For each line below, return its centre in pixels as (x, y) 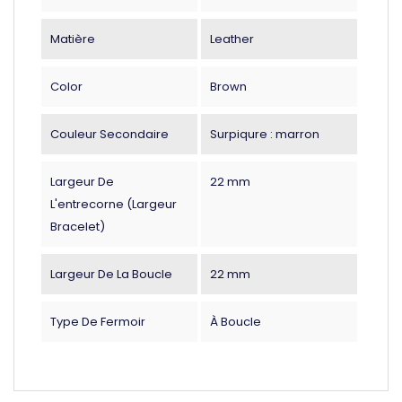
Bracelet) (78, 226)
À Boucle (235, 321)
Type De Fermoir (98, 321)
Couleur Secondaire (109, 134)
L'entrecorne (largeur (114, 204)
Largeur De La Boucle (111, 274)
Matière (73, 39)
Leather (232, 39)
